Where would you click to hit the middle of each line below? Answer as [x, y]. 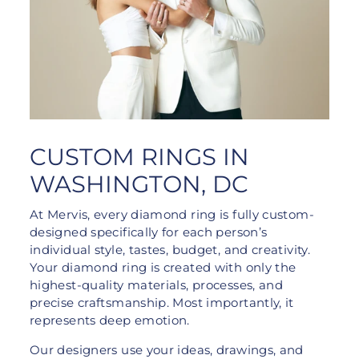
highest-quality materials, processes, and [157, 286]
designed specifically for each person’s [149, 233]
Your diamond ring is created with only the [163, 268]
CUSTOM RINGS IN [139, 157]
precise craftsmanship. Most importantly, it [162, 303]
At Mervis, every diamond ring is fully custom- [172, 215]
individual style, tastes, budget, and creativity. [170, 250]
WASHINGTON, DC [139, 184]
